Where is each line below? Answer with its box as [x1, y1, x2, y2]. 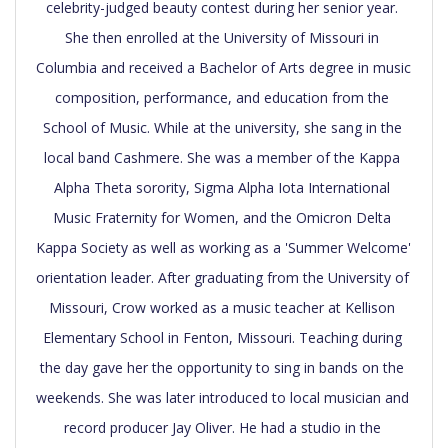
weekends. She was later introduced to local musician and [36, 387, 409, 407]
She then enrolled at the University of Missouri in [65, 27, 379, 47]
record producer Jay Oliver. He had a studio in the [63, 417, 381, 437]
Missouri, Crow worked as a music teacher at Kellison [49, 297, 395, 317]
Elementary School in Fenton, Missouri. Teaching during [42, 327, 402, 347]
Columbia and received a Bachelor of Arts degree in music [36, 57, 411, 77]
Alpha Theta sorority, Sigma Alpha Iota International [54, 177, 390, 197]
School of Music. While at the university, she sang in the [42, 117, 402, 137]
